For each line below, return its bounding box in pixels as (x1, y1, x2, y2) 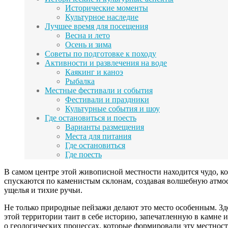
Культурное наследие (65, 13, 138, 22)
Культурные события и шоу (65, 104, 160, 113)
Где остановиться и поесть (45, 113, 136, 123)
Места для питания (65, 132, 131, 141)
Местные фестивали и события (45, 86, 153, 95)
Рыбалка (65, 77, 95, 86)
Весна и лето (65, 31, 110, 40)
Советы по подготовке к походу (45, 49, 156, 59)
